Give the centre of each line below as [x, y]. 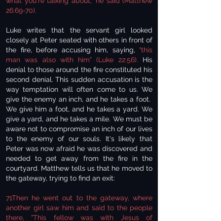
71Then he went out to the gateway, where [79, 198]
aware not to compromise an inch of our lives [79, 129]
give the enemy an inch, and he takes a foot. [79, 99]
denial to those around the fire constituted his [79, 70]
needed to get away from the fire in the [79, 158]
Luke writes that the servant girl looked [79, 30]
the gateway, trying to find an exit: [60, 178]
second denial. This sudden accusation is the [79, 79]
